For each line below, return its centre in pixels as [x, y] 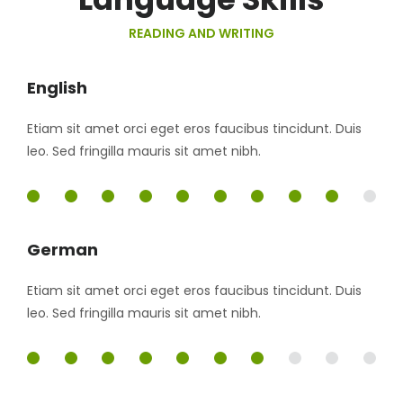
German [63, 249]
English [57, 87]
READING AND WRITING [201, 33]
